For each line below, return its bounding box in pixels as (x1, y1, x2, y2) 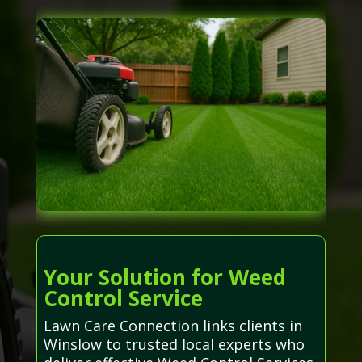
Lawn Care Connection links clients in (43, 315, 302, 335)
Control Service (43, 283, 203, 313)
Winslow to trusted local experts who (43, 334, 305, 354)
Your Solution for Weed (43, 262, 286, 292)
